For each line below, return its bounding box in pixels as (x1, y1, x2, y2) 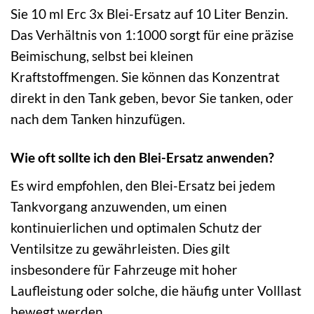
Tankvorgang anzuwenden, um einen (11, 198, 227, 214)
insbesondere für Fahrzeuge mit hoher (11, 261, 238, 278)
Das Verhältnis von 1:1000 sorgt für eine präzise (11, 27, 294, 43)
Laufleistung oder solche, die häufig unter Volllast (11, 282, 301, 299)
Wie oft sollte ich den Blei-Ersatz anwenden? (11, 149, 274, 166)
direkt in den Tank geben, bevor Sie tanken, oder (11, 90, 294, 107)
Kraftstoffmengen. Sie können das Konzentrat (11, 69, 280, 86)
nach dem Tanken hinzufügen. (11, 111, 185, 128)
